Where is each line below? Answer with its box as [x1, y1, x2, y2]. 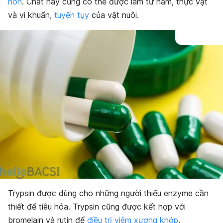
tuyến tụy [54, 10, 89, 20]
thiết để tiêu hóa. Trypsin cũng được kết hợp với [8, 201, 186, 212]
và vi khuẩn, [8, 10, 54, 20]
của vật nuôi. [89, 10, 139, 20]
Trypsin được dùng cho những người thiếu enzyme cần [8, 188, 209, 198]
